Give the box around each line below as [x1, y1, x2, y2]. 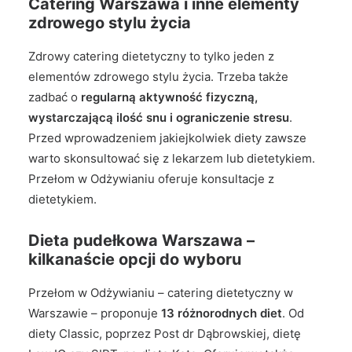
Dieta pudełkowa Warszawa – [28, 231, 255, 250]
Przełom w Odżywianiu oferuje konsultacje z [28, 171, 274, 186]
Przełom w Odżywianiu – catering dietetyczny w [28, 285, 293, 300]
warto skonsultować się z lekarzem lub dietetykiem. [28, 151, 315, 166]
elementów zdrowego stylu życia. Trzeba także [28, 69, 288, 84]
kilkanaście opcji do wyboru [28, 250, 241, 269]
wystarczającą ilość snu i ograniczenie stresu [28, 110, 289, 125]
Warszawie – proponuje [28, 306, 161, 321]
